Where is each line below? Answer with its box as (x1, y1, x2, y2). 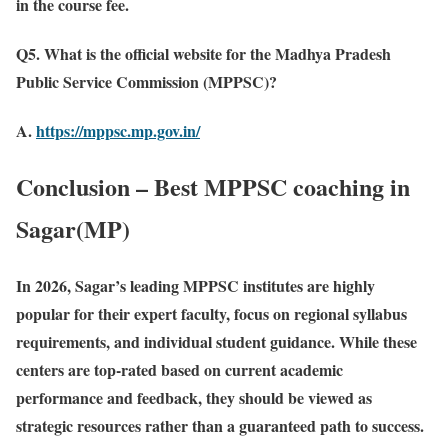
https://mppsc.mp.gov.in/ (36, 119, 200, 143)
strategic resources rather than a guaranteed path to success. (16, 413, 424, 437)
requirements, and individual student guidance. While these (16, 329, 417, 353)
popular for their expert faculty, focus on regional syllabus (16, 301, 407, 325)
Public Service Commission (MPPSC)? (16, 69, 277, 93)
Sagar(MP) (16, 211, 130, 247)
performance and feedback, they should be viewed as (16, 385, 372, 409)
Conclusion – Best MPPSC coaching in (16, 169, 410, 205)
